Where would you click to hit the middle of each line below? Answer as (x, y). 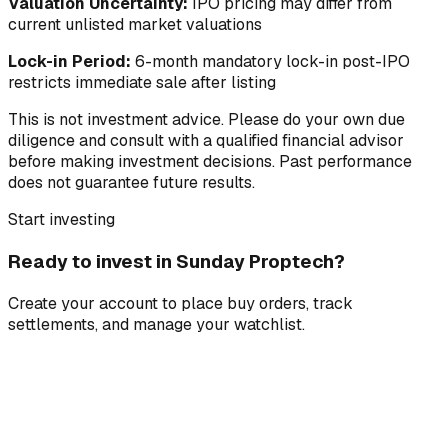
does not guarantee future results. (131, 183)
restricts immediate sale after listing (142, 83)
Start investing (61, 220)
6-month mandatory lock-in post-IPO (270, 62)
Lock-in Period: (69, 62)
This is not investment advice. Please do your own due (206, 120)
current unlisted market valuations (135, 25)
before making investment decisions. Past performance (210, 162)
